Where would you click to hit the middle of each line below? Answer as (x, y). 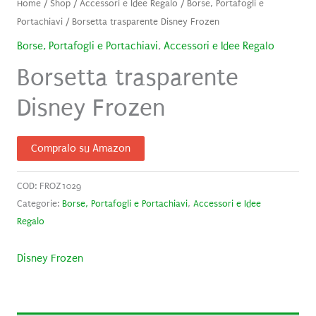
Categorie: (39, 204)
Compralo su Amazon (80, 148)
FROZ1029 (60, 186)
